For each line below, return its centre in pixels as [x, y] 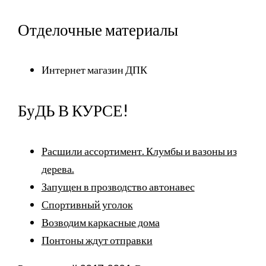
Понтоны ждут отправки [97, 240]
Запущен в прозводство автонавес [118, 187]
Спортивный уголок [87, 205]
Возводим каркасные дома [100, 222]
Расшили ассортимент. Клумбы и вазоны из [139, 151]
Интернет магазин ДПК [94, 70]
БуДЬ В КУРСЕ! [73, 110]
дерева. [58, 169]
